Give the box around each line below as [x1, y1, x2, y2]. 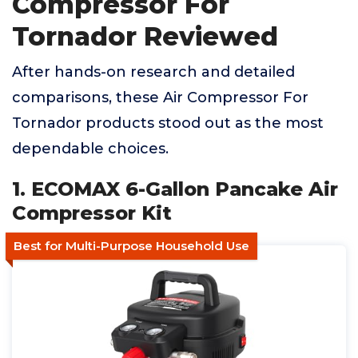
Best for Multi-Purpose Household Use [14, 238, 249, 253]
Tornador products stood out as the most [12, 114, 324, 132]
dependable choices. [12, 140, 169, 157]
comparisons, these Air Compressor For [12, 89, 308, 106]
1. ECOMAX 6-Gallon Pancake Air [12, 177, 338, 201]
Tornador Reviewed [12, 21, 278, 52]
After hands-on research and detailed [12, 63, 295, 81]
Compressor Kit [12, 201, 172, 225]
